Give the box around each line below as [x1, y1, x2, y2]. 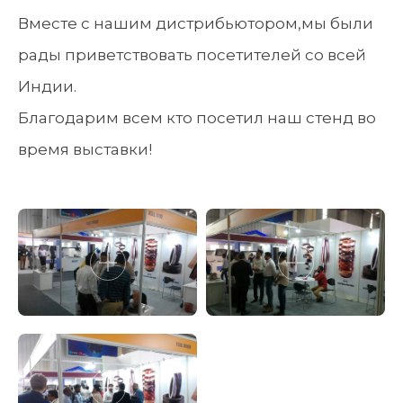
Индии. [18, 77, 76, 95]
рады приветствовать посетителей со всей [18, 46, 366, 64]
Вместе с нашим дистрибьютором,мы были [18, 14, 373, 32]
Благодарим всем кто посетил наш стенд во [18, 109, 376, 127]
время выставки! [18, 140, 152, 158]
